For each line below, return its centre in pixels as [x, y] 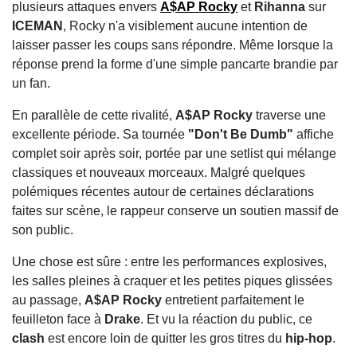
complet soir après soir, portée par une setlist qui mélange [174, 154]
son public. [43, 230]
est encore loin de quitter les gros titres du [165, 339]
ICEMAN [37, 26]
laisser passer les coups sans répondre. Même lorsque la [173, 45]
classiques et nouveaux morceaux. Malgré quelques [159, 173]
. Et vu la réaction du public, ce [226, 320]
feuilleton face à [58, 320]
